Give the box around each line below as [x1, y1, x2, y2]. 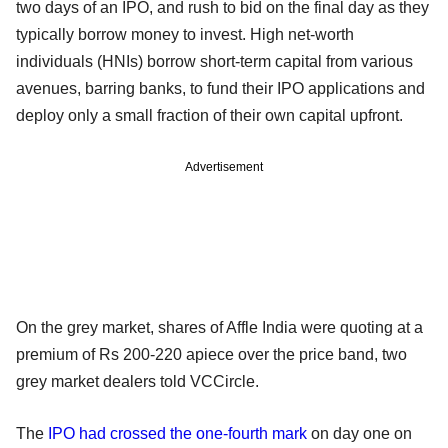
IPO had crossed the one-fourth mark [48, 424, 307, 442]
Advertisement [185, 159, 263, 174]
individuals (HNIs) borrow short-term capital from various [16, 52, 413, 70]
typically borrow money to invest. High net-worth [16, 25, 354, 43]
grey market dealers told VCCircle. [16, 372, 263, 390]
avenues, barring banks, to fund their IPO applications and [16, 79, 425, 97]
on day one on [307, 424, 412, 442]
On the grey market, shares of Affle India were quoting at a [16, 318, 423, 336]
